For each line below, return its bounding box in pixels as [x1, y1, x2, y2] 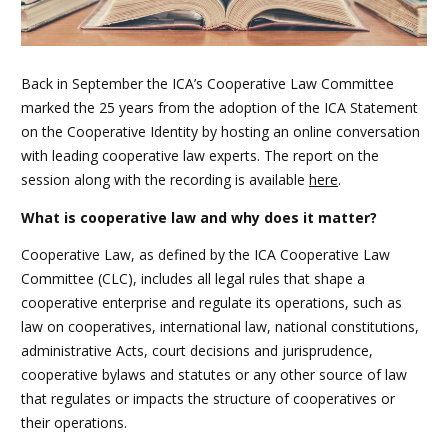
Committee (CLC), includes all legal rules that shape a [21, 268, 365, 288]
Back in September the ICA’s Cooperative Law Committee [21, 74, 394, 94]
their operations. [21, 412, 127, 432]
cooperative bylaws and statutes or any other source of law [21, 364, 407, 384]
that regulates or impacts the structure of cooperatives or [21, 388, 395, 408]
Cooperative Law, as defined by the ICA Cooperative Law [21, 244, 390, 264]
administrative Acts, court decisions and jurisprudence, [21, 340, 373, 360]
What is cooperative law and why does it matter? [21, 207, 377, 227]
